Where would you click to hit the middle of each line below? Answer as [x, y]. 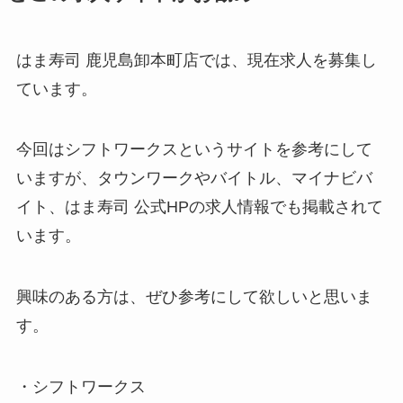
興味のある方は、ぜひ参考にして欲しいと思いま [194, 297]
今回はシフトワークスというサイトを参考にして [194, 150]
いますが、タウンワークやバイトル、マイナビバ [194, 179]
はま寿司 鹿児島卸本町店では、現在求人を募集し [196, 60]
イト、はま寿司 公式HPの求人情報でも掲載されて [199, 207]
